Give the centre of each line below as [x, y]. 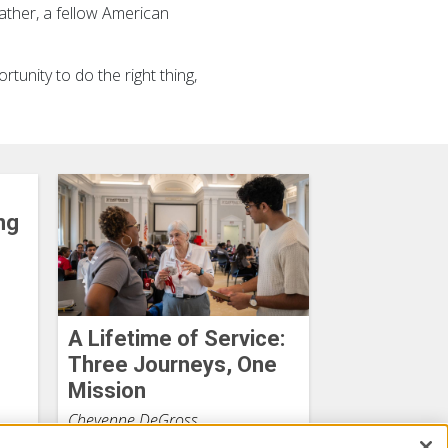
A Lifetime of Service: [176, 338]
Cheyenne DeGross [132, 419]
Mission [106, 390]
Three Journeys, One [172, 364]
